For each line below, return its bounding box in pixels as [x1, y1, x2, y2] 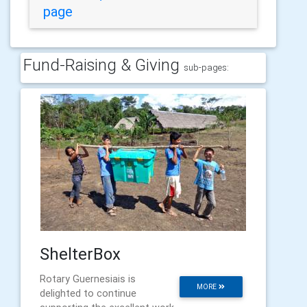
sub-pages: [184, 61, 229, 73]
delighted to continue [40, 286, 136, 299]
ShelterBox [40, 243, 121, 264]
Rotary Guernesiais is [40, 272, 136, 285]
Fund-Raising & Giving [23, 54, 184, 75]
